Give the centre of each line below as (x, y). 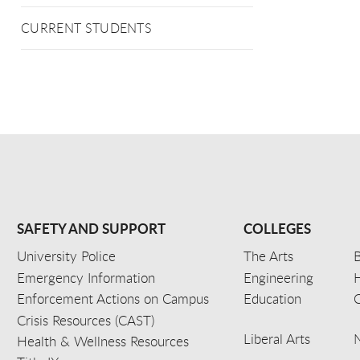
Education (273, 299)
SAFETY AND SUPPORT (91, 228)
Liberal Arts (277, 338)
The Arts (269, 256)
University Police (66, 256)
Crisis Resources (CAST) (86, 320)
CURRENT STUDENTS (87, 28)
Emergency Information (86, 277)
